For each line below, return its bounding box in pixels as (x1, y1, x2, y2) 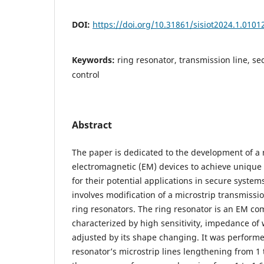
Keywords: (72, 54, 117, 66)
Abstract (72, 118, 112, 132)
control (72, 69, 100, 81)
